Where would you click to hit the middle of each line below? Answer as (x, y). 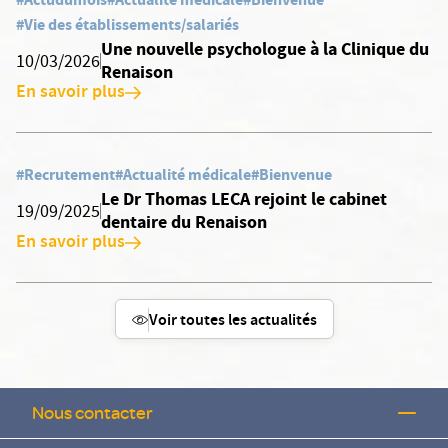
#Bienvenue (291, 174)
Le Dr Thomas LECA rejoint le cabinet (243, 199)
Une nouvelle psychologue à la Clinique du (264, 49)
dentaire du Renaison (183, 222)
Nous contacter (92, 412)
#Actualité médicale (183, 174)
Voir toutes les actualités (232, 321)
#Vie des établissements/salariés (127, 24)
